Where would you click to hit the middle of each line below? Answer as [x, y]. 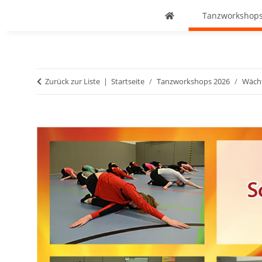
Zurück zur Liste [73, 81]
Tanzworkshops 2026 [193, 81]
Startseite [128, 81]
